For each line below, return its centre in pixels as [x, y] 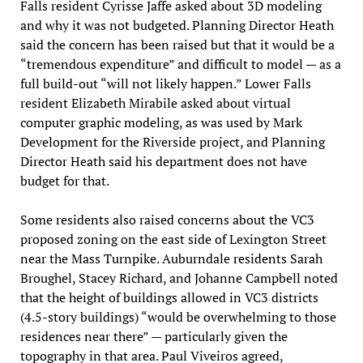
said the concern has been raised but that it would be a [177, 44]
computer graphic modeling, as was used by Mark [161, 122]
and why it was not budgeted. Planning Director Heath [177, 25]
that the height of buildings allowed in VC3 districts [169, 297]
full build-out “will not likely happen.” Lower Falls [165, 83]
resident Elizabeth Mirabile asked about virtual [155, 102]
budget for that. [64, 180]
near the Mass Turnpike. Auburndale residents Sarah [171, 258]
